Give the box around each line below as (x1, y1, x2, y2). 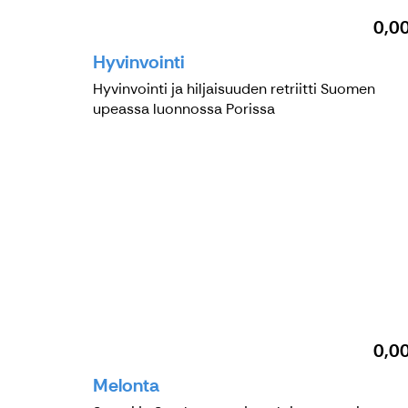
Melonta (93, 372, 159, 397)
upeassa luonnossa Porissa (93, 98, 275, 118)
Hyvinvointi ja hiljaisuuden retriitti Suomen (93, 78, 375, 98)
